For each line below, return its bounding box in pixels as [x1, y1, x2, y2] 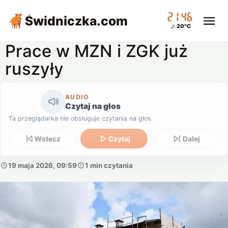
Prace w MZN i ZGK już [5, 41, 188, 61]
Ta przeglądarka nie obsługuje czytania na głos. [9, 114, 153, 122]
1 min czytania [85, 161, 133, 169]
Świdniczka [25, 13, 97, 28]
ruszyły [5, 59, 64, 79]
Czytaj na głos [65, 101, 121, 111]
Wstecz [35, 134, 61, 143]
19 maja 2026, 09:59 [8, 161, 77, 169]
